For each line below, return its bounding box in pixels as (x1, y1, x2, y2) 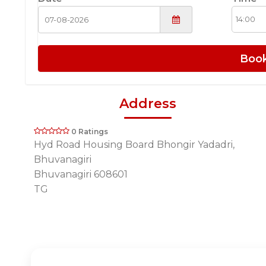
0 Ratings (71, 126, 108, 136)
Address (119, 95, 176, 112)
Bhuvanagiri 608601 (34, 168, 128, 180)
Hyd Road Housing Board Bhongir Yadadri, (34, 138, 235, 150)
